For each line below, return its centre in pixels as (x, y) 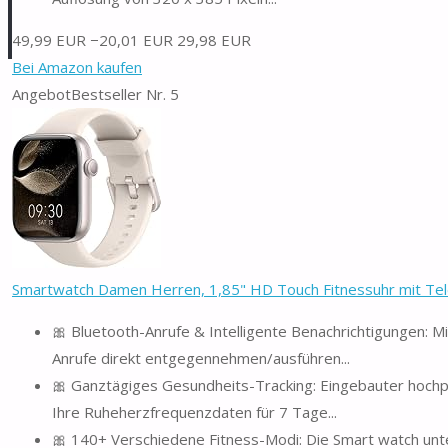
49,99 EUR (49, 39)
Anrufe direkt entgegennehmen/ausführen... (201, 357)
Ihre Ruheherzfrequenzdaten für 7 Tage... (194, 411)
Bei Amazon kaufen (77, 66)
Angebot (41, 93)
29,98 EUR (214, 39)
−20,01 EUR (131, 39)
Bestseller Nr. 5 (125, 93)
